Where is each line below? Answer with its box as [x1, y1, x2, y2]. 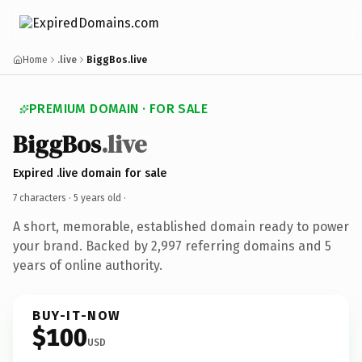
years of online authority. [13, 257, 162, 273]
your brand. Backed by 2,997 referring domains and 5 [13, 238, 331, 254]
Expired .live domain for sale [13, 166, 166, 180]
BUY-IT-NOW [32, 307, 121, 323]
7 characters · [13, 192, 74, 204]
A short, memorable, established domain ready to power [13, 218, 349, 234]
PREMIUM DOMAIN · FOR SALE [29, 101, 208, 116]
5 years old [74, 192, 121, 204]
